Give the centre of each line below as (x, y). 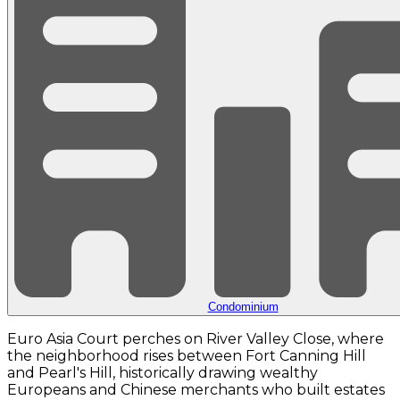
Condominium (243, 307)
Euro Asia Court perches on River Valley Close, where (196, 339)
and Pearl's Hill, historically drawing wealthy (162, 373)
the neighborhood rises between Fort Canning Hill (187, 356)
